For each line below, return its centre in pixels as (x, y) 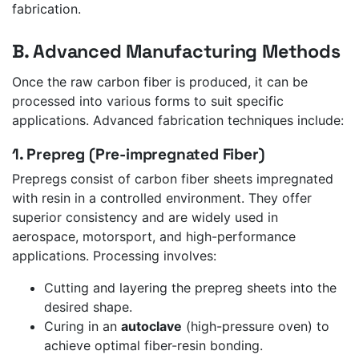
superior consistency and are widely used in (145, 218)
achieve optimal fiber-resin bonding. (153, 346)
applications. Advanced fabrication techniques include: (178, 120)
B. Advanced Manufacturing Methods (176, 51)
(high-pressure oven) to (256, 327)
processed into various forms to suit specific (148, 101)
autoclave (151, 327)
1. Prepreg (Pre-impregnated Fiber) (138, 154)
